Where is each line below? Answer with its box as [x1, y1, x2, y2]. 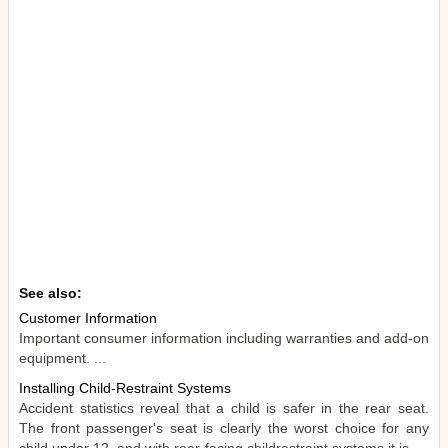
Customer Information [19, 309, 157, 326]
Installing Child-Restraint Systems [19, 379, 231, 396]
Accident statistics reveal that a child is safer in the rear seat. [19, 399, 429, 416]
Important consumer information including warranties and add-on [19, 329, 429, 346]
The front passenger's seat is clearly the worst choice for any [19, 419, 429, 436]
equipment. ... [19, 349, 106, 366]
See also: [19, 284, 82, 301]
